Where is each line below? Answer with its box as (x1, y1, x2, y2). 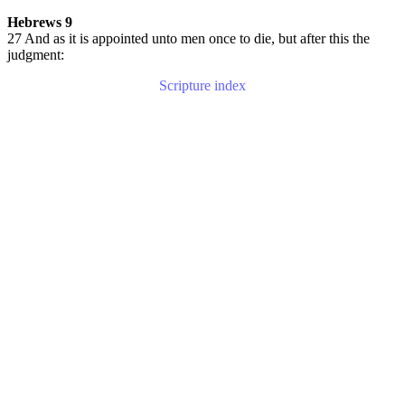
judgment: (7, 47, 64, 62)
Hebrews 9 (7, 14, 72, 30)
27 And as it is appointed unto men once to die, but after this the (7, 31, 370, 46)
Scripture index (159, 78, 246, 93)
